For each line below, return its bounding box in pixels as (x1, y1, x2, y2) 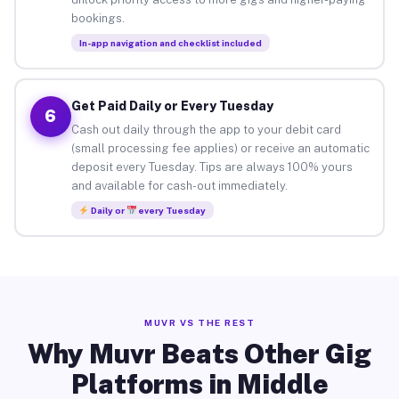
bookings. (70, 11, 125, 25)
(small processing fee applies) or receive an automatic (70, 141, 370, 155)
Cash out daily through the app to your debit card (70, 122, 341, 136)
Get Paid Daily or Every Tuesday (70, 98, 273, 113)
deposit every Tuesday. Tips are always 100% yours (70, 159, 353, 174)
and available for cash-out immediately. (70, 178, 288, 192)
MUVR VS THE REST (144, 317, 255, 328)
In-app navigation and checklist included (78, 37, 262, 48)
